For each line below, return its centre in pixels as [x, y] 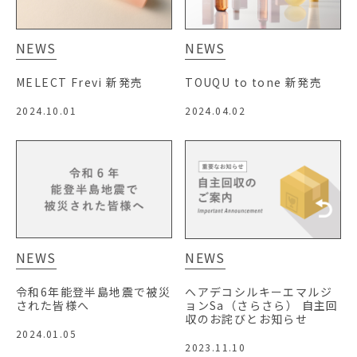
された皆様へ [53, 305]
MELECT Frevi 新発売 [80, 82]
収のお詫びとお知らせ [247, 318]
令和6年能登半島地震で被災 [94, 291]
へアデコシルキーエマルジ [259, 291]
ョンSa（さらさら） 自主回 [262, 305]
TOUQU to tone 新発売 [253, 82]
